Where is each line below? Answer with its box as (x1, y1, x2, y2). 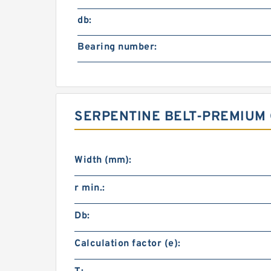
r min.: (74, 182, 105, 195)
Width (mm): (74, 154, 132, 167)
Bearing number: (77, 41, 157, 54)
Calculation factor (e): (74, 238, 181, 250)
